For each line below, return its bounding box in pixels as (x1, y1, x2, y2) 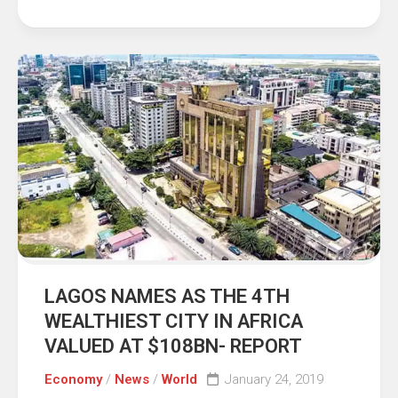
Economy (44, 370, 102, 387)
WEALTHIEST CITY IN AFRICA (44, 309, 303, 332)
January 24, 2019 (225, 370, 323, 387)
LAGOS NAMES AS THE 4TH (44, 284, 290, 307)
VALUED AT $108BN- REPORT (44, 334, 302, 357)
